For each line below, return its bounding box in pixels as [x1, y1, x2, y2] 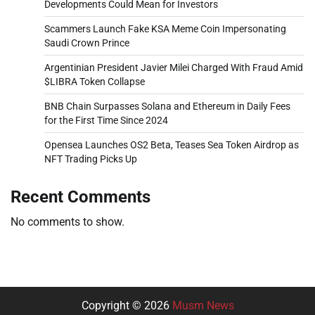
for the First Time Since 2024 [44, 114, 168, 126]
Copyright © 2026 [81, 298, 172, 312]
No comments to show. [11, 214, 124, 229]
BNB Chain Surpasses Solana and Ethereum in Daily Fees [44, 100, 290, 112]
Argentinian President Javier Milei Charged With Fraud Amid [44, 61, 303, 73]
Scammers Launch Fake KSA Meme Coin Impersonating [44, 22, 286, 34]
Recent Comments [11, 186, 150, 207]
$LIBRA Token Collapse [44, 75, 145, 87]
